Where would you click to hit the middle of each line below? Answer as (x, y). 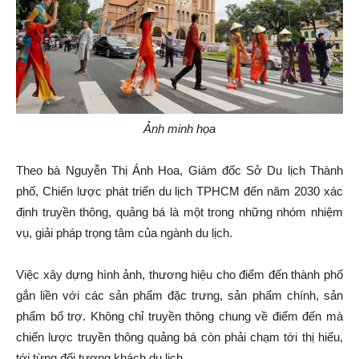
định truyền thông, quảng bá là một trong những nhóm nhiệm (179, 212)
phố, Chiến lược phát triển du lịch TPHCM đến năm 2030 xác (179, 192)
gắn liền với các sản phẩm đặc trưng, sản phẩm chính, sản (179, 296)
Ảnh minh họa (179, 129)
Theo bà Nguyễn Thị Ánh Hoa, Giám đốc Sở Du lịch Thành (179, 171)
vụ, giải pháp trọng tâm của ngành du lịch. (124, 233)
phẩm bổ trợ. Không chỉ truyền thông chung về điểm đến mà (179, 317)
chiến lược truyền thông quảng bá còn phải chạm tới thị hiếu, (179, 337)
